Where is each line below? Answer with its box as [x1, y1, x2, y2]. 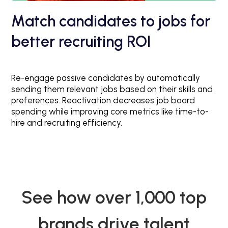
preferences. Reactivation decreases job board [11, 95, 195, 106]
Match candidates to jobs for [11, 12, 211, 31]
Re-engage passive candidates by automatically [11, 73, 201, 83]
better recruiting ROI [11, 32, 151, 51]
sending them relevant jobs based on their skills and [11, 84, 213, 95]
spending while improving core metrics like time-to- [11, 106, 209, 117]
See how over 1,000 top [21, 187, 207, 209]
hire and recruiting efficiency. [11, 118, 123, 128]
